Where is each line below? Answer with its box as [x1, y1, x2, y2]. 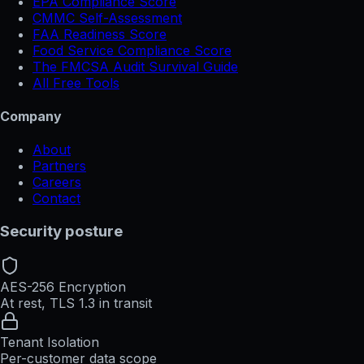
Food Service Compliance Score [32, 41, 232, 58]
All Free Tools [32, 74, 119, 91]
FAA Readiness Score [32, 25, 167, 42]
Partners [32, 158, 86, 175]
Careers [32, 174, 81, 191]
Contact [32, 190, 80, 207]
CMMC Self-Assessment [32, 9, 182, 26]
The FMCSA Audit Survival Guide [32, 58, 238, 75]
